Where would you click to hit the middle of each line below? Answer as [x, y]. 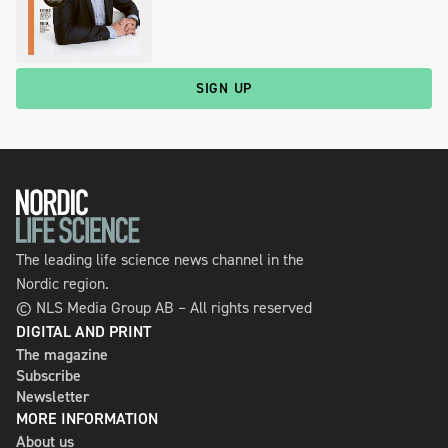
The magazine [62, 354]
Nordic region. [62, 283]
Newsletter [52, 396]
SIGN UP [224, 89]
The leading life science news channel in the [160, 259]
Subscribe [48, 375]
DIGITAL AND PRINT [83, 331]
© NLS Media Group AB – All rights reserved [164, 307]
